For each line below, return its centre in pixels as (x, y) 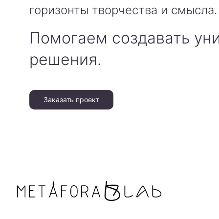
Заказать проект (71, 99)
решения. (66, 59)
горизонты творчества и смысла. (123, 10)
